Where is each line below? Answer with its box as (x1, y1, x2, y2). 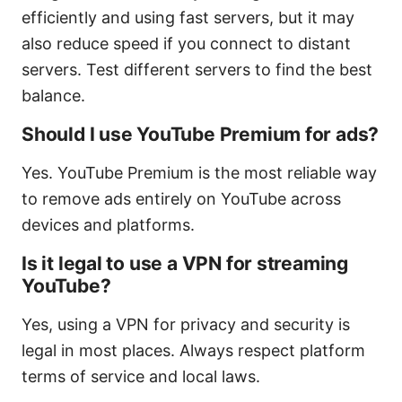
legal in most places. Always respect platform (22, 341, 365, 361)
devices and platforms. (22, 215, 195, 235)
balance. (22, 86, 85, 106)
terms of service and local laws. (22, 367, 260, 387)
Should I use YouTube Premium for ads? (22, 123, 380, 146)
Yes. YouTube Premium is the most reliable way (22, 163, 377, 183)
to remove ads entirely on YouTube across (22, 189, 341, 209)
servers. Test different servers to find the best (22, 60, 372, 80)
